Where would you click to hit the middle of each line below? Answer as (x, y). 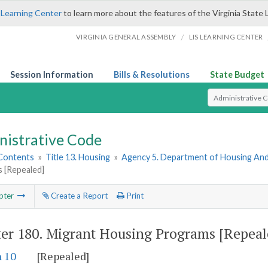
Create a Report (78, 196)
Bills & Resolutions (152, 74)
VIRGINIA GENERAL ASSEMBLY (126, 37)
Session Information (52, 74)
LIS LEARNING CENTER (226, 37)
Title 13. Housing (78, 157)
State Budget (237, 74)
